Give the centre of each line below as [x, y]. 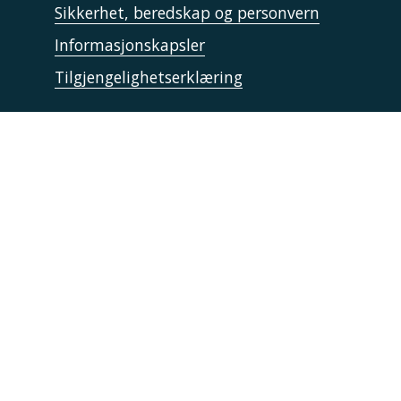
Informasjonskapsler [130, 45]
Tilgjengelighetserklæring [149, 77]
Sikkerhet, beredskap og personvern [187, 13]
